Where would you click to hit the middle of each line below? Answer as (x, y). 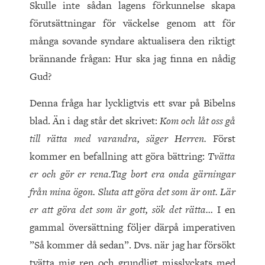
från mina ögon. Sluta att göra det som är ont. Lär (132, 192)
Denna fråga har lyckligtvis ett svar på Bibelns (132, 103)
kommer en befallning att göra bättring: (119, 156)
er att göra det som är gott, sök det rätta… (124, 210)
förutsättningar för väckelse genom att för (132, 23)
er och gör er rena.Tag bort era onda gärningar (132, 174)
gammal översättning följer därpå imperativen (132, 227)
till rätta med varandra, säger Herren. (121, 139)
